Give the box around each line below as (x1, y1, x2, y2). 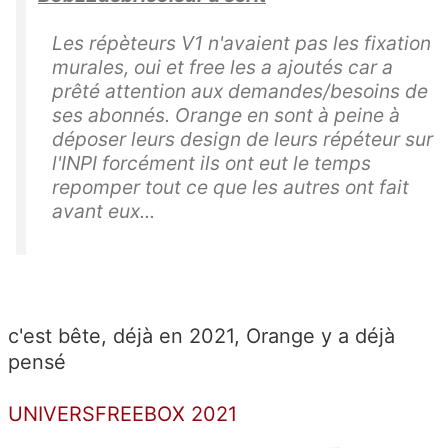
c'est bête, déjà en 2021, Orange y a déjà (8, 323, 395, 348)
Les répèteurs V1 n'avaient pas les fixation (52, 30, 431, 55)
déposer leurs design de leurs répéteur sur (52, 126, 433, 151)
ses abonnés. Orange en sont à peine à (52, 102, 400, 127)
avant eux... (52, 198, 155, 223)
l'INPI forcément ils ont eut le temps (52, 150, 371, 175)
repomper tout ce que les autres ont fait (52, 174, 409, 199)
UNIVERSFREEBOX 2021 (8, 401, 237, 426)
